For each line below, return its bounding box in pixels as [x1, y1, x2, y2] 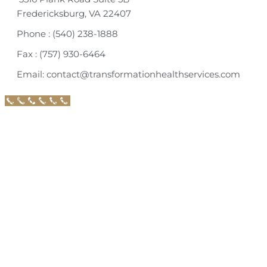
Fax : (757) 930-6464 [17, 49, 105, 60]
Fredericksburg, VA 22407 [17, 8, 131, 19]
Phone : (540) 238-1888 [17, 29, 118, 39]
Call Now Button [5, 95, 70, 106]
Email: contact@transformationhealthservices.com [17, 69, 240, 80]
